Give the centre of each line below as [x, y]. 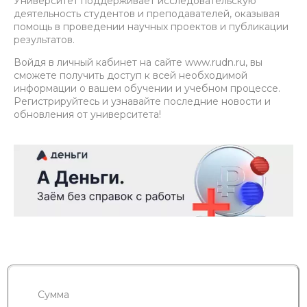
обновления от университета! [87, 115]
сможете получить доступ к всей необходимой [131, 76]
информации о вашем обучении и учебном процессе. [147, 89]
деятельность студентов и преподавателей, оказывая [147, 14]
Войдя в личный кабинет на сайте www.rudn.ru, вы [138, 63]
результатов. [44, 40]
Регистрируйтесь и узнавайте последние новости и [142, 102]
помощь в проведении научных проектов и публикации [151, 27]
